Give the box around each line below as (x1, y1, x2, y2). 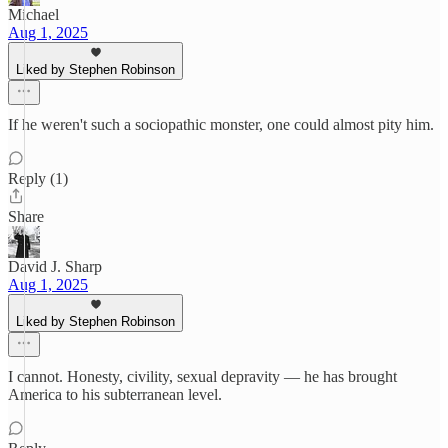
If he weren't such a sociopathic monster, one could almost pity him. (8, 116, 434, 133)
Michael (8, 6, 59, 23)
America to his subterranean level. (8, 386, 222, 403)
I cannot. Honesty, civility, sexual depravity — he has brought (8, 368, 397, 385)
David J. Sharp (8, 258, 102, 275)
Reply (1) (8, 170, 68, 187)
